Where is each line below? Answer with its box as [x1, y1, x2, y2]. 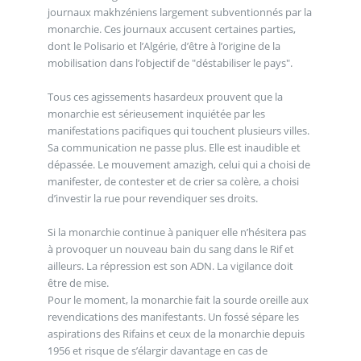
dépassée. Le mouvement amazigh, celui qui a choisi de [47, 156, 310, 172]
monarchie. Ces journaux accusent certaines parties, [47, 21, 296, 36]
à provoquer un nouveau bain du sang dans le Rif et [47, 241, 294, 256]
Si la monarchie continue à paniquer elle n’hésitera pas [47, 224, 306, 239]
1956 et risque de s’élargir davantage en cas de [47, 342, 268, 358]
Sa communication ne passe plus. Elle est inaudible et [47, 139, 301, 155]
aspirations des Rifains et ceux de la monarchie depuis [47, 326, 305, 341]
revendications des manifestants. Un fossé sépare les [47, 309, 299, 324]
